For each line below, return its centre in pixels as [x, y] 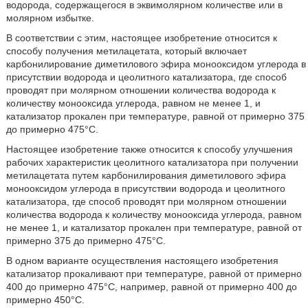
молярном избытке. [50, 18]
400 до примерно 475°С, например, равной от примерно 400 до [151, 287]
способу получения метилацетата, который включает [126, 51]
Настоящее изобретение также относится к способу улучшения [149, 150]
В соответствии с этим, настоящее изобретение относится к [141, 38]
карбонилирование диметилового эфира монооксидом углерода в [156, 64]
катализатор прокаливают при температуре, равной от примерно [154, 274]
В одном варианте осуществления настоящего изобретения [142, 261]
